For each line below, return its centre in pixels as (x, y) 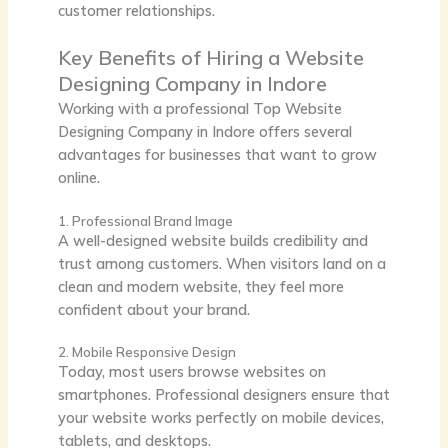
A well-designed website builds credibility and (212, 240)
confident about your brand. (153, 309)
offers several (303, 132)
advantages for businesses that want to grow (217, 155)
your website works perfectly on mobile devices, (220, 417)
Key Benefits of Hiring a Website (210, 58)
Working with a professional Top (171, 109)
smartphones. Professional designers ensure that (223, 394)
